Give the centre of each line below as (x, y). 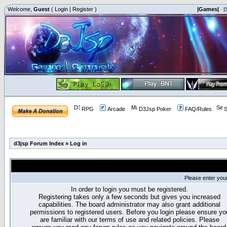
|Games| (208, 9)
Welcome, (20, 9)
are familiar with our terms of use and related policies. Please (129, 220)
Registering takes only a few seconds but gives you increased (129, 197)
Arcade (116, 109)
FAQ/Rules (198, 109)
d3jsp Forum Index (39, 143)
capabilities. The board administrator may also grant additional (129, 204)
